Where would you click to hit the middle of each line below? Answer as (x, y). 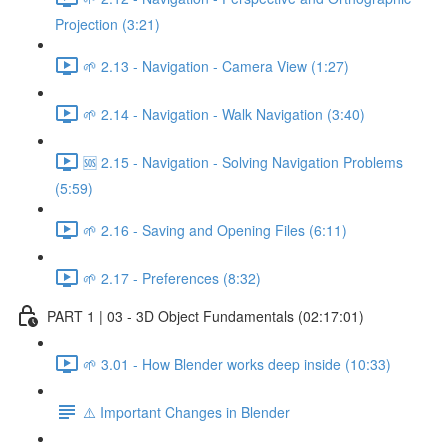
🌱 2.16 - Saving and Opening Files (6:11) (215, 229)
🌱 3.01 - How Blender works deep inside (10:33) (237, 363)
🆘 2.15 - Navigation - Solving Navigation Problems (243, 161)
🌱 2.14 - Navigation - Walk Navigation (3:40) (224, 113)
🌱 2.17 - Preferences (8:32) (172, 277)
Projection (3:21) (107, 24)
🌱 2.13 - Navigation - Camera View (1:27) (216, 65)
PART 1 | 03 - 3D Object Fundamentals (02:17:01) (205, 315)
